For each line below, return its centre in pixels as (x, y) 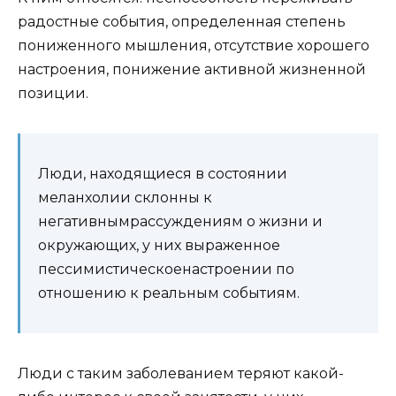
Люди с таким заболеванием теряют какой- (181, 374)
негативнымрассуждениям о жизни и (180, 222)
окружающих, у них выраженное (159, 246)
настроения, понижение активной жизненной (192, 70)
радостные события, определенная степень (182, 22)
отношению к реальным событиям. (169, 293)
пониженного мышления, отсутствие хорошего (194, 46)
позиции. (53, 94)
